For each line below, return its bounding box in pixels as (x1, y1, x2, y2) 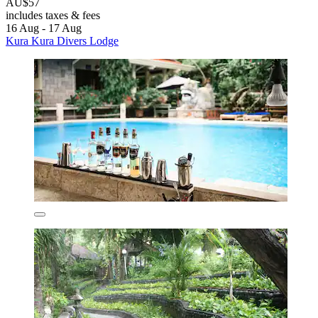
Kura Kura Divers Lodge (6, 34, 119, 47)
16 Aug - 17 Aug (6, 21, 82, 34)
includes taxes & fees (6, 9, 100, 21)
